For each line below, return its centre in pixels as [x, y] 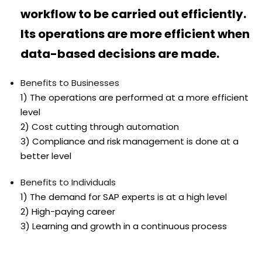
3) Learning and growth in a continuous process [124, 226]
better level [46, 156]
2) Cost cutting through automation [100, 126]
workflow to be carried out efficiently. [133, 14]
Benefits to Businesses [70, 82]
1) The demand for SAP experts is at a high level [124, 196]
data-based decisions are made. [120, 54]
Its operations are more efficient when [135, 34]
